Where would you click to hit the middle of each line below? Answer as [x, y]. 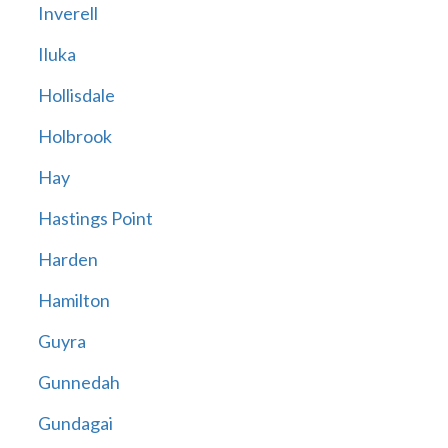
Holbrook [74, 136]
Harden [67, 259]
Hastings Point [95, 218]
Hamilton [73, 300]
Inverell [67, 13]
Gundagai [75, 423]
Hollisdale [76, 95]
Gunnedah [78, 382]
